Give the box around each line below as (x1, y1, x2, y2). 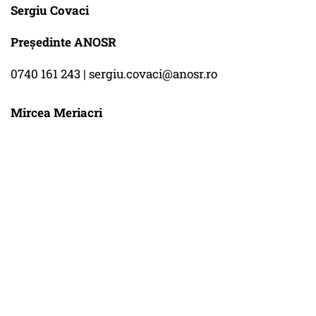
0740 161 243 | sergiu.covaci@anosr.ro (11, 66, 217, 83)
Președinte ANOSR (11, 34, 116, 51)
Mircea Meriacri (11, 104, 102, 121)
